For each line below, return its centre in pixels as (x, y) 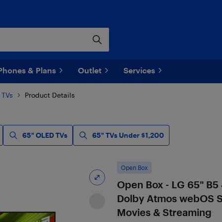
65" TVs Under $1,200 (128, 135)
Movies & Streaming (164, 212)
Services (139, 70)
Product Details (50, 95)
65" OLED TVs (45, 135)
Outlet (90, 70)
